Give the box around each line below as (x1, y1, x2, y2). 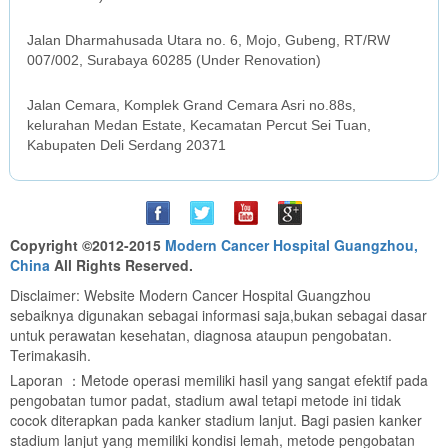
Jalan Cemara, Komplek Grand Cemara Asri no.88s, (27, 97, 357, 114)
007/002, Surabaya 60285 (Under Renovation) (27, 52, 322, 69)
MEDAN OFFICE (27, 77, 135, 94)
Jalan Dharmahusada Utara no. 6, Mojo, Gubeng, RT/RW (27, 32, 391, 49)
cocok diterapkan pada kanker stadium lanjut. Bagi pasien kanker (10, 410, 422, 431)
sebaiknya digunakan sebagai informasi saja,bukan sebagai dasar (10, 305, 427, 326)
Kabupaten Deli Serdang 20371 (27, 137, 227, 154)
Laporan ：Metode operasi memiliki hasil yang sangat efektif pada (10, 370, 428, 391)
